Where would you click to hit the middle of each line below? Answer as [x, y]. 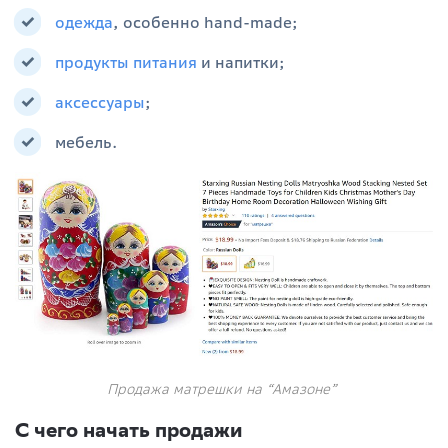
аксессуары [100, 102]
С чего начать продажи [128, 429]
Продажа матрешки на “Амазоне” [224, 389]
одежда [84, 22]
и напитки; [241, 62]
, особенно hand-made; [205, 22]
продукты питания [126, 62]
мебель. [86, 142]
